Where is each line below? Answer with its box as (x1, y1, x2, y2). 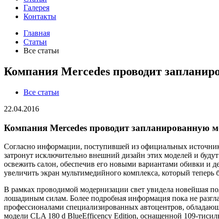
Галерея (23, 3, 49, 12)
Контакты (23, 12, 56, 21)
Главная (23, 29, 50, 37)
